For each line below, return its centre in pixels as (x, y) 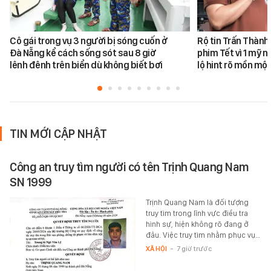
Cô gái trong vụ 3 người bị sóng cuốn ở (88, 41)
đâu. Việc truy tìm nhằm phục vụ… (203, 235)
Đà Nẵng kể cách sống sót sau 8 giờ (83, 53)
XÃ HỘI (156, 249)
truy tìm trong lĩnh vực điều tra (197, 214)
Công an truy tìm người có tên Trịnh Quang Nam (129, 167)
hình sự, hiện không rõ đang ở (197, 224)
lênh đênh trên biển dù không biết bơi (86, 65)
